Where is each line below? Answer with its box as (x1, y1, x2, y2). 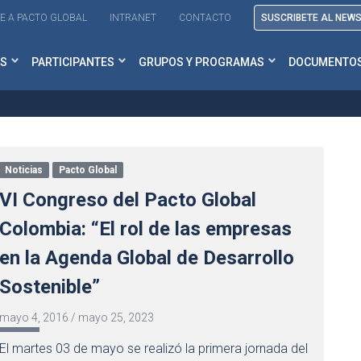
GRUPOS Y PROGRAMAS (139, 55, 264, 68)
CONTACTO (179, 12, 231, 23)
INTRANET (110, 12, 156, 23)
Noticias (5, 164, 44, 176)
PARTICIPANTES (31, 55, 114, 68)
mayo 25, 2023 (77, 311, 154, 324)
